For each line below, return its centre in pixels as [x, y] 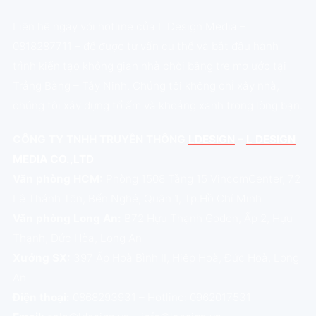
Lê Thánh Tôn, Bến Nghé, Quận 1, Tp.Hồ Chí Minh [137, 199]
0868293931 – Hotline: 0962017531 [160, 298]
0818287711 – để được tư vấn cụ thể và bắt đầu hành [145, 47]
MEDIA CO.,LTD [53, 159]
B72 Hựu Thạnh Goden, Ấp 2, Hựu [207, 219]
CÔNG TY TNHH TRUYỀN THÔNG [100, 140]
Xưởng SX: [41, 258]
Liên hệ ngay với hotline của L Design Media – [129, 27]
